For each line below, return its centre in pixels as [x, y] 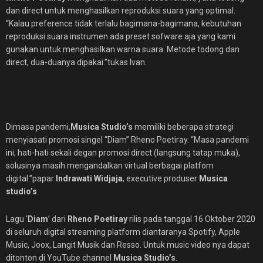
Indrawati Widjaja [89, 178]
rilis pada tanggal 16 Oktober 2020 [191, 219]
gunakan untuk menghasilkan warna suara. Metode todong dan [123, 49]
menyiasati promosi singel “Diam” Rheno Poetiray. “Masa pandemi [127, 140]
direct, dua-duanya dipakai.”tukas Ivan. [76, 62]
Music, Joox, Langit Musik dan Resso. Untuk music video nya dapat [128, 245]
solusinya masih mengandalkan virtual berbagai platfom [110, 166]
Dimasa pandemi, [38, 127]
